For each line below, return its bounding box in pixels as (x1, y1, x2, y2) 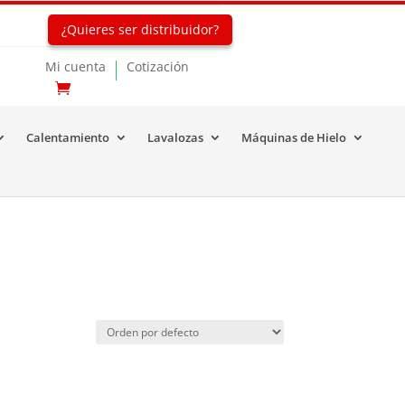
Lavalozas (146, 129, 203, 146)
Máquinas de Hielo (240, 129, 346, 146)
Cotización (126, 57, 189, 75)
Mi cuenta (44, 57, 106, 75)
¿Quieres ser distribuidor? (61, 21, 220, 38)
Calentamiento (25, 129, 109, 146)
